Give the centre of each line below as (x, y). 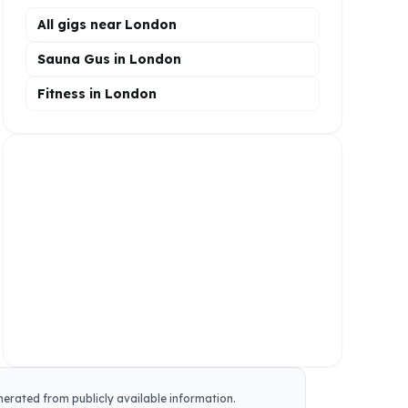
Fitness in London (97, 94)
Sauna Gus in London (109, 59)
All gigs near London (107, 25)
